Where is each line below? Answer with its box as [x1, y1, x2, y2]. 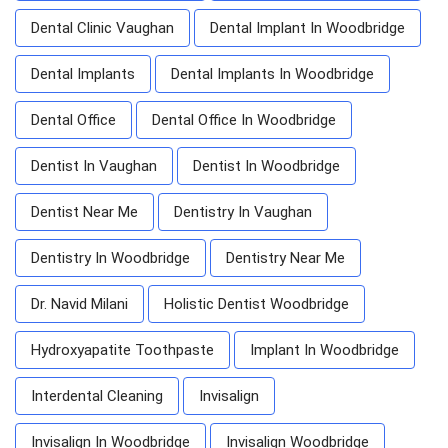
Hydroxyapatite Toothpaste [31, 340, 214, 359]
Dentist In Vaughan [31, 156, 157, 175]
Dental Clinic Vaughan [31, 18, 174, 37]
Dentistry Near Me [226, 248, 345, 267]
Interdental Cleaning [31, 386, 163, 405]
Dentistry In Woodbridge [31, 248, 190, 267]
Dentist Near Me [31, 202, 138, 221]
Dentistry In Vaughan [174, 202, 312, 221]
